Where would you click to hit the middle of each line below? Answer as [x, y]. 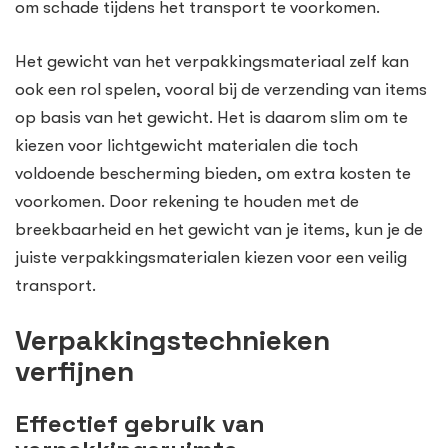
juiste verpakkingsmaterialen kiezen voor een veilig [211, 257]
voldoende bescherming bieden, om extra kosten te [213, 173]
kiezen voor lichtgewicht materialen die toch [186, 145]
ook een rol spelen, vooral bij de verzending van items [221, 89]
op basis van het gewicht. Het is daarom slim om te [211, 117]
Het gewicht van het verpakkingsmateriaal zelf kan [212, 61]
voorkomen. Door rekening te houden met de [187, 201]
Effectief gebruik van [140, 424]
